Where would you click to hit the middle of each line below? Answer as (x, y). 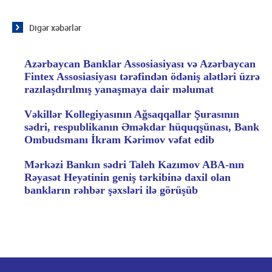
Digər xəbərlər (55, 27)
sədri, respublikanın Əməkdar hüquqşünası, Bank (142, 127)
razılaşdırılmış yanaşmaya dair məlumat (119, 89)
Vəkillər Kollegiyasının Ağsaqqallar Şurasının (132, 114)
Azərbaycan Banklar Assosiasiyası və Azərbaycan (140, 63)
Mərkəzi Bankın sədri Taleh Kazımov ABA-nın (134, 164)
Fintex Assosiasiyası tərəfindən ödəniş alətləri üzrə (142, 76)
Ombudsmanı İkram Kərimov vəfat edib (119, 139)
